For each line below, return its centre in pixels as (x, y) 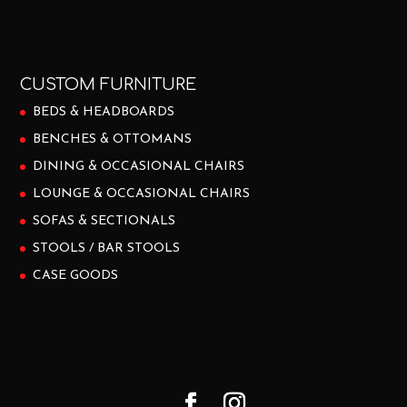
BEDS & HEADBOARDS (104, 113)
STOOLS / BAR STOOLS (107, 249)
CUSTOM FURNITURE (109, 85)
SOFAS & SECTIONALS (104, 222)
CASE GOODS (76, 276)
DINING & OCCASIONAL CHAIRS (139, 167)
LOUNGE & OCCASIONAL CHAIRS (142, 194)
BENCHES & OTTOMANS (113, 140)
